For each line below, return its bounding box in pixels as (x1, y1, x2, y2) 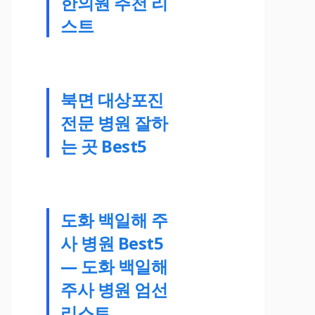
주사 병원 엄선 (60, 277, 168, 301)
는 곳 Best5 (60, 134, 147, 157)
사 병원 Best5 (60, 231, 164, 255)
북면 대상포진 (60, 87, 164, 111)
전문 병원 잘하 (60, 110, 168, 134)
